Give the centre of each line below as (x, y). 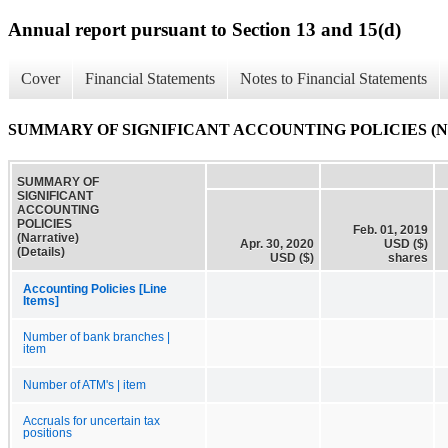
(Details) (41, 251)
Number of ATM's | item (84, 384)
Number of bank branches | (96, 336)
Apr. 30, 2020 (277, 243)
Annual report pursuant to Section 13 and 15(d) (204, 29)
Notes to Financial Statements (333, 79)
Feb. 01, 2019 (390, 229)
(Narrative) (48, 237)
